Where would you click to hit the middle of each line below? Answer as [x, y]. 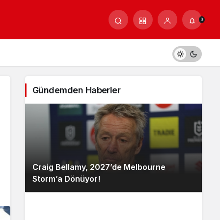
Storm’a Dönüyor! [66, 179]
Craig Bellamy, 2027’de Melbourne [99, 167]
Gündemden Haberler [77, 90]
